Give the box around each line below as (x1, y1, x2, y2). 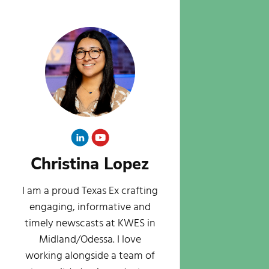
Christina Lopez (31, 153, 149, 176)
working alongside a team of (25, 247, 155, 265)
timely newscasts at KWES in (24, 215, 156, 233)
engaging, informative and (29, 199, 151, 217)
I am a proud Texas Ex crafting (22, 183, 158, 201)
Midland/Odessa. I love (38, 231, 141, 249)
